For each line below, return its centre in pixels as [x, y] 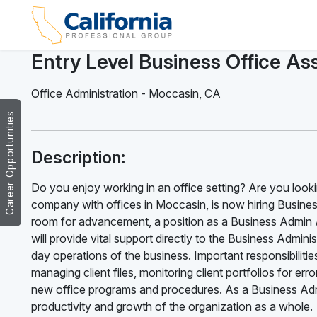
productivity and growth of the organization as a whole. [172, 306]
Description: [78, 157]
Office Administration [85, 93]
